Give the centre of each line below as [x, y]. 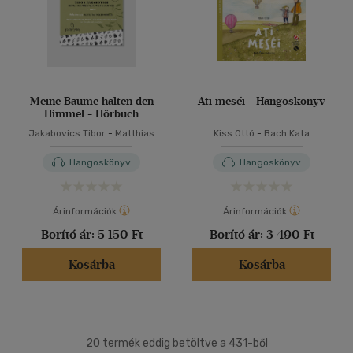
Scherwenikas [91, 146]
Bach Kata [287, 133]
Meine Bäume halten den [91, 101]
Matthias [135, 133]
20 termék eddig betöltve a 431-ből [176, 343]
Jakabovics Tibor [67, 133]
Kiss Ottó [234, 133]
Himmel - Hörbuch [91, 114]
